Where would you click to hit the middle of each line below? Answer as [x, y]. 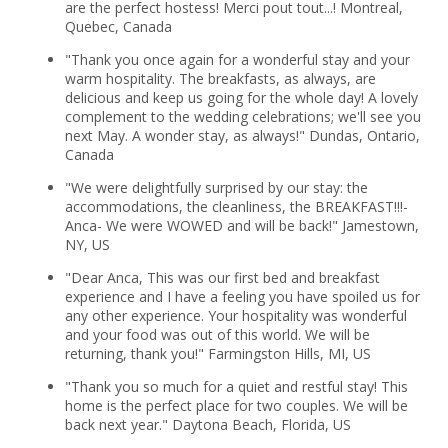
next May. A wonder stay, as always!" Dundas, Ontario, [242, 135]
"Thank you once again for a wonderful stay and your [237, 59]
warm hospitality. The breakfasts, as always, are [220, 78]
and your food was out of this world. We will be [217, 334]
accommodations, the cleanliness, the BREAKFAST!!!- [236, 206]
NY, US [87, 244]
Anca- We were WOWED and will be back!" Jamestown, [241, 225]
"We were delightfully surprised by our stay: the [216, 187]
